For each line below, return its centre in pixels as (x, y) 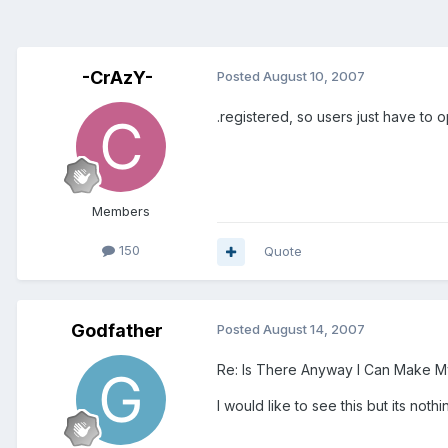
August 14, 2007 (314, 329)
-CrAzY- (117, 78)
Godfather (117, 331)
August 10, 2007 (314, 76)
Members (121, 211)
